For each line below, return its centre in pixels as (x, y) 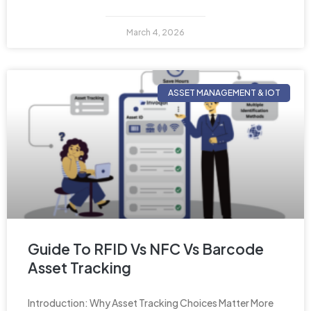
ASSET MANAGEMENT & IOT (224, 92)
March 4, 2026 (155, 32)
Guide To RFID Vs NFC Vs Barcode (146, 249)
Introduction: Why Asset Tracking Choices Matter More (151, 302)
